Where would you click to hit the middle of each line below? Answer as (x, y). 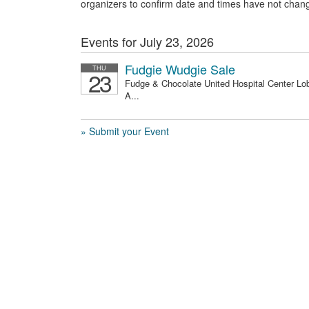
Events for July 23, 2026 (147, 41)
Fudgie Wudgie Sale (180, 69)
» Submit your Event (125, 131)
